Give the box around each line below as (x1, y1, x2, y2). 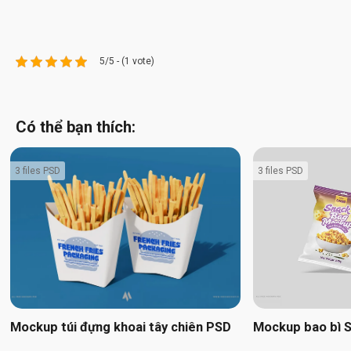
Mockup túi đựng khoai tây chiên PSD (10, 320, 231, 335)
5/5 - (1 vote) (100, 56, 154, 67)
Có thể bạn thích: (16, 118, 136, 137)
